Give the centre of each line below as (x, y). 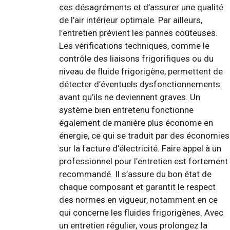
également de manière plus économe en (136, 122)
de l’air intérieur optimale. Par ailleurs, (131, 20)
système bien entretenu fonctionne (126, 110)
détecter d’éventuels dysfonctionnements (140, 84)
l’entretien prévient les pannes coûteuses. (138, 33)
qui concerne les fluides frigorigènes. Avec (141, 212)
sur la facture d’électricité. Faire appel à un (140, 148)
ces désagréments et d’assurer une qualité (141, 7)
